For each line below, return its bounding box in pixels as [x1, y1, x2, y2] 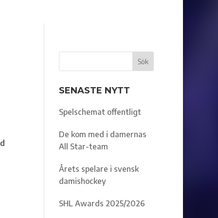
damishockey [58, 176, 106, 186]
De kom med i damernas [58, 129, 146, 139]
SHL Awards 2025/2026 [58, 199, 145, 208]
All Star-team [58, 142, 108, 151]
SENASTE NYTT [58, 85, 130, 96]
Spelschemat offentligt [58, 107, 141, 117]
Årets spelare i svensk [58, 164, 139, 174]
